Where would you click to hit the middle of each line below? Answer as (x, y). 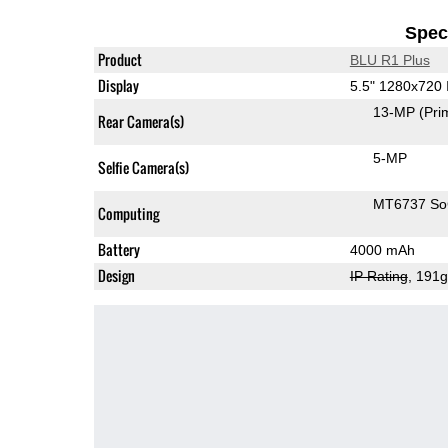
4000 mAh (382, 249)
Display (118, 85)
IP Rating (378, 275)
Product (119, 59)
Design (116, 275)
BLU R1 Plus (389, 59)
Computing (128, 213)
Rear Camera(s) (140, 121)
